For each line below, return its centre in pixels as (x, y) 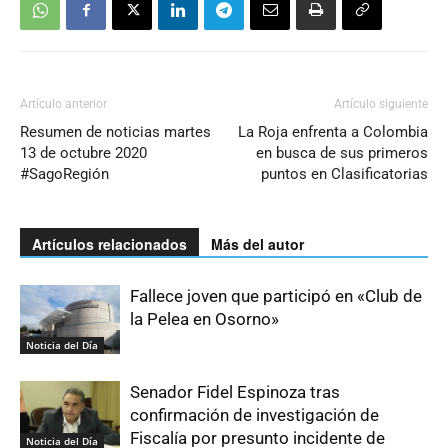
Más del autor (257, 244)
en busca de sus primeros (342, 153)
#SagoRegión (64, 174)
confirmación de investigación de (254, 415)
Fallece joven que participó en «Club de (276, 296)
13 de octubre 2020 (83, 153)
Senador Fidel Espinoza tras (235, 392)
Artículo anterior (63, 104)
